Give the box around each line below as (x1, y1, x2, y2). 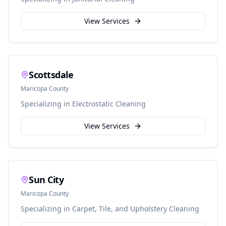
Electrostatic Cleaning (72, 99, 146, 108)
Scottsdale (29, 69, 74, 81)
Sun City (29, 174, 64, 186)
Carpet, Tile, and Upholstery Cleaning (72, 204, 199, 213)
